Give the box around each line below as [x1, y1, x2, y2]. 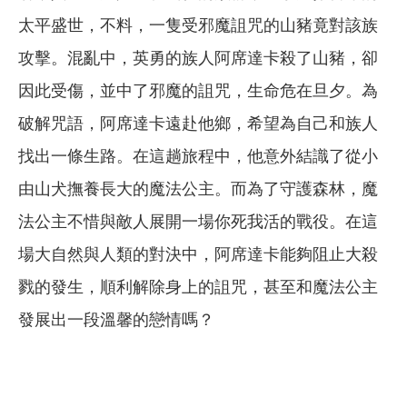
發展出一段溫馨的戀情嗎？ [18, 311, 214, 330]
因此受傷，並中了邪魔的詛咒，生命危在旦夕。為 [18, 82, 378, 101]
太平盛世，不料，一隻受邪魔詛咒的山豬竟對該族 [18, 16, 378, 35]
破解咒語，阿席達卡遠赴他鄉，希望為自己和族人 [18, 114, 378, 134]
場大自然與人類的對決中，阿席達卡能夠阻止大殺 [18, 245, 378, 264]
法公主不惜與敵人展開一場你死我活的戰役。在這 [18, 213, 378, 232]
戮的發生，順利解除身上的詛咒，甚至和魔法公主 [18, 278, 378, 297]
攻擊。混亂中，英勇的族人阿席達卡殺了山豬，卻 [18, 49, 378, 68]
